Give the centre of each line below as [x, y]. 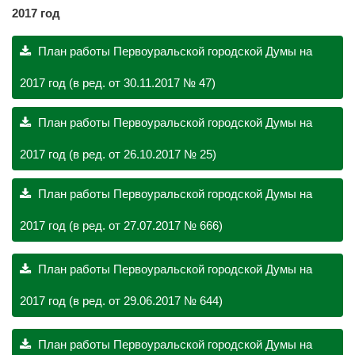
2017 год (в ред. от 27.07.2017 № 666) [121, 225]
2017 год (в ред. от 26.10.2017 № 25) [118, 154]
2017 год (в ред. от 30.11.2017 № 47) [118, 83]
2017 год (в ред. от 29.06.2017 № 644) [121, 301]
